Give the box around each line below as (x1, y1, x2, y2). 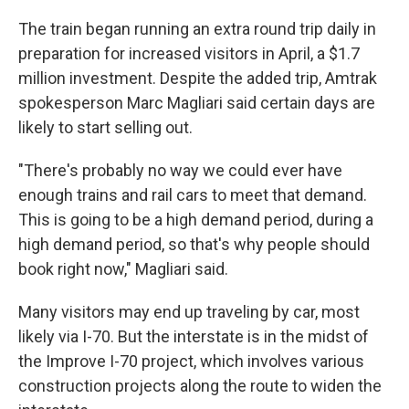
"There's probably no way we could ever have (18, 160, 342, 180)
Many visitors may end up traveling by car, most (18, 301, 360, 321)
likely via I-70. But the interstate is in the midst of (18, 326, 369, 346)
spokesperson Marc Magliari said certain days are (18, 92, 375, 112)
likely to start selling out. (18, 117, 193, 137)
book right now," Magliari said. (18, 258, 228, 278)
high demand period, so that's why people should (18, 234, 370, 254)
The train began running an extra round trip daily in (18, 18, 376, 38)
